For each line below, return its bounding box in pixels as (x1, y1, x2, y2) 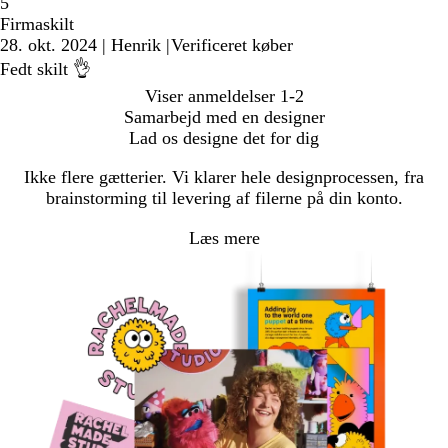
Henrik (111, 35, 161, 56)
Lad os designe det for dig (129, 128, 319, 149)
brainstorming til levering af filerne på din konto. (45, 188, 403, 209)
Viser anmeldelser (144, 86, 275, 107)
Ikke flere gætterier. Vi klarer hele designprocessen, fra (24, 167, 424, 188)
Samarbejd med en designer (123, 107, 325, 128)
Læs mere (188, 228, 260, 249)
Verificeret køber (171, 35, 293, 56)
